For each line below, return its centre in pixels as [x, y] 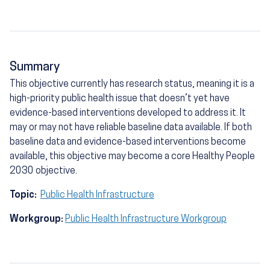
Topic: [24, 195]
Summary [35, 67]
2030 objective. [43, 171]
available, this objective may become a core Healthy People [132, 156]
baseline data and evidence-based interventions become [128, 142]
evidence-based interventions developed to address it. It [128, 113]
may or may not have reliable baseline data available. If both [131, 127]
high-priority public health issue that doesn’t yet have [120, 99]
